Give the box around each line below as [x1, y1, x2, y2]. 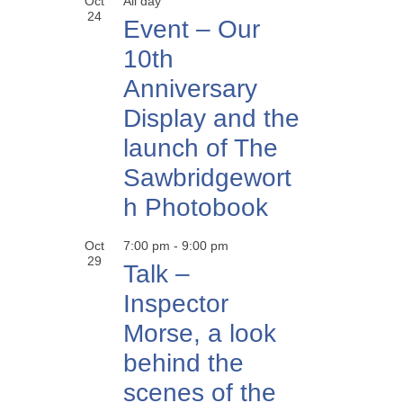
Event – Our [123, 15, 260, 43]
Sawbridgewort [123, 164, 291, 192]
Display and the [123, 104, 300, 132]
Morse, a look [123, 319, 276, 347]
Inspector [123, 290, 228, 318]
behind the [123, 349, 244, 377]
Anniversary [123, 75, 257, 103]
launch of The [123, 134, 278, 162]
